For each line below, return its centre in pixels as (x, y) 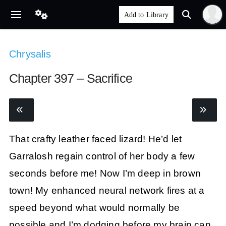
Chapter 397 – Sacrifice (70, 78)
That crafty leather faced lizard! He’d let (95, 139)
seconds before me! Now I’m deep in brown (105, 173)
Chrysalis (30, 54)
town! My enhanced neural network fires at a (107, 190)
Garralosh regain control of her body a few (102, 156)
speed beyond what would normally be (94, 207)
